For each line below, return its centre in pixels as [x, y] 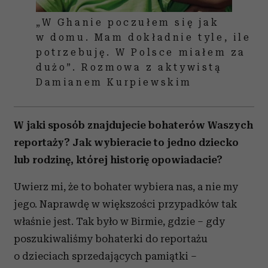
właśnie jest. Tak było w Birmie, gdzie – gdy [119, 222]
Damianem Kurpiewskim [114, 83]
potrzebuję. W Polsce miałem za [141, 53]
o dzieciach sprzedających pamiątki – [105, 256]
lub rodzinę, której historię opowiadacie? [118, 160]
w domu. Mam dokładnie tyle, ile [144, 38]
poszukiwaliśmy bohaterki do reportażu [111, 239]
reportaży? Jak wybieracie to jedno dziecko [126, 143]
